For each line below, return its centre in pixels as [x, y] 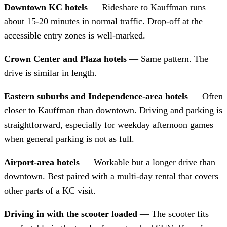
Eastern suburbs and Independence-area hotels [96, 97]
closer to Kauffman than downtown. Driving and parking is [113, 111]
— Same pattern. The [167, 59]
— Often [205, 97]
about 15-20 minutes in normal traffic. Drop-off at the [103, 22]
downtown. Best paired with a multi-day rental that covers [111, 177]
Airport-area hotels [42, 162]
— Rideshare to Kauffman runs [147, 7]
